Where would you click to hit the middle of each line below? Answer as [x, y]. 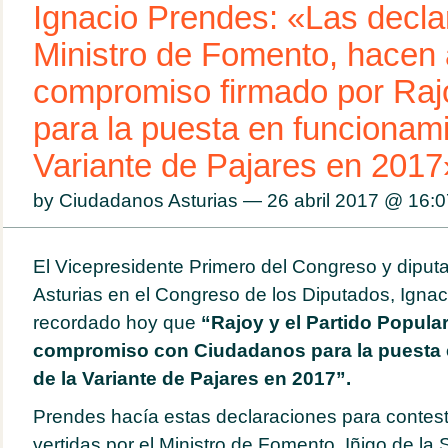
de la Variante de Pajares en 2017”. [191, 378]
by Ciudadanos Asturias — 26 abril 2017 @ [220, 200]
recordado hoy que [116, 322]
